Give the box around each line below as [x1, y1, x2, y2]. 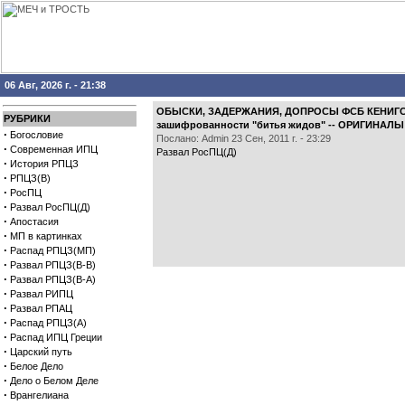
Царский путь [10, 346, 72, 357]
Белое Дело [10, 361, 63, 372]
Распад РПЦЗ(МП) [10, 245, 96, 256]
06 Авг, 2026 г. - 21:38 [5, 80, 106, 90]
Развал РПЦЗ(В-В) [10, 259, 96, 270]
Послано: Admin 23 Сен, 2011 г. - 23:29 [156, 133, 331, 144]
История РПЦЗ [10, 158, 79, 169]
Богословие [10, 129, 63, 140]
